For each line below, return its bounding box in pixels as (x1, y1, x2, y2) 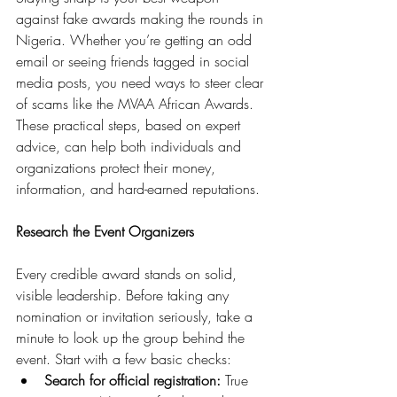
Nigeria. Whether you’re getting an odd (16, 30, 256, 50)
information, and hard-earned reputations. (16, 179, 260, 198)
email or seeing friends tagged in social (16, 51, 253, 71)
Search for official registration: (44, 370, 221, 390)
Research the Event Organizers (16, 222, 194, 241)
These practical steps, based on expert (16, 115, 245, 135)
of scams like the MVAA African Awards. (16, 94, 258, 113)
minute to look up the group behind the (16, 328, 249, 347)
